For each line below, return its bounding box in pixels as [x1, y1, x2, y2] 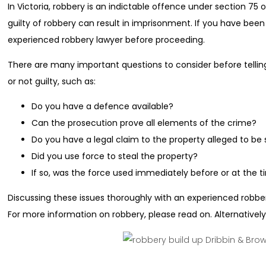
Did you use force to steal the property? [31, 150, 198, 163]
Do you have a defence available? [31, 100, 174, 113]
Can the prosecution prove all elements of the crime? [31, 117, 257, 129]
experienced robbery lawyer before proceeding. [8, 34, 205, 46]
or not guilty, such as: [8, 75, 96, 88]
